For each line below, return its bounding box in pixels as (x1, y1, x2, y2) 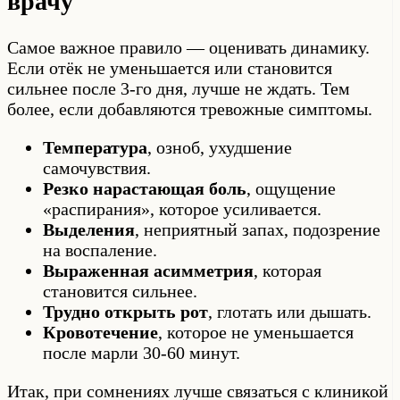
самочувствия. (43, 157, 151, 178)
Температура (43, 137, 147, 157)
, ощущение (246, 178, 336, 198)
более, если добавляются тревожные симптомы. (7, 98, 372, 119)
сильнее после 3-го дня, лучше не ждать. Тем (7, 78, 350, 98)
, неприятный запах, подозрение (135, 219, 380, 239)
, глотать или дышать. (208, 301, 371, 321)
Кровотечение (43, 321, 158, 342)
